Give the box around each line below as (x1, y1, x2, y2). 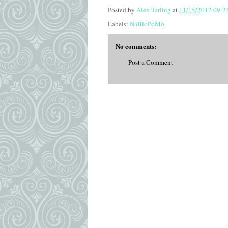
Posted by (108, 5, 136, 15)
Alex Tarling (136, 5, 171, 15)
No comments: (116, 41, 156, 51)
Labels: (108, 19, 130, 28)
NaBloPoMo (130, 19, 164, 28)
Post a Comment (128, 58, 173, 67)
